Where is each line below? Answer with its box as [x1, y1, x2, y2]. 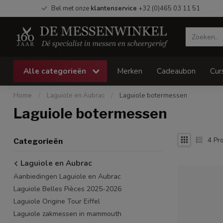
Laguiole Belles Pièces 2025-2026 [13, 184, 121, 194]
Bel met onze [51, 4, 91, 13]
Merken [117, 66, 142, 76]
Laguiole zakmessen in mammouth [13, 209, 121, 219]
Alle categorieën [23, 66, 88, 76]
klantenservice [90, 4, 137, 13]
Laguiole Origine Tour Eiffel [13, 197, 100, 206]
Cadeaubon [157, 66, 196, 76]
